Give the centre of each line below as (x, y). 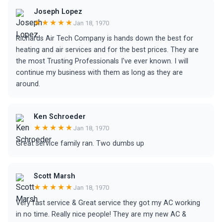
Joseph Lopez (58, 12)
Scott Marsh (55, 176)
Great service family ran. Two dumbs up (80, 143)
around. (28, 84)
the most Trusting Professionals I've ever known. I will (102, 61)
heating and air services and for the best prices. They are (107, 50)
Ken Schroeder (60, 117)
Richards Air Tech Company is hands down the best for (105, 38)
